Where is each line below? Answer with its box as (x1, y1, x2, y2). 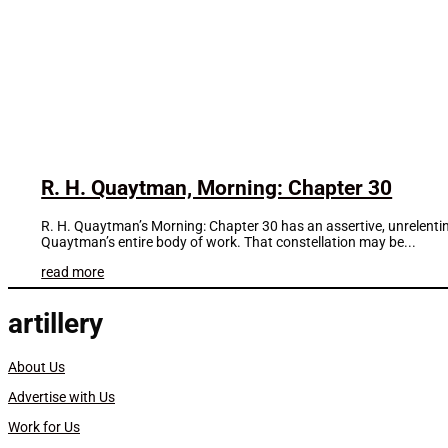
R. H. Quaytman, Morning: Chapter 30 (41, 176, 393, 201)
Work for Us (8, 419, 80, 436)
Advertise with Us (8, 389, 115, 406)
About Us (8, 359, 65, 376)
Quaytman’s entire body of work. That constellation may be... (41, 233, 417, 250)
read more (41, 263, 105, 280)
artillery (8, 307, 103, 341)
